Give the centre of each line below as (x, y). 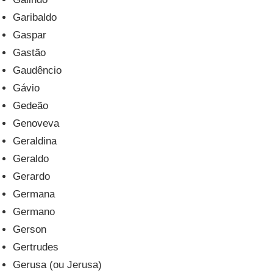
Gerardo (32, 176)
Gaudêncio (37, 70)
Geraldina (35, 141)
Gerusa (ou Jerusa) (58, 264)
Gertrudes (36, 247)
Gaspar (30, 35)
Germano (34, 211)
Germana (34, 194)
